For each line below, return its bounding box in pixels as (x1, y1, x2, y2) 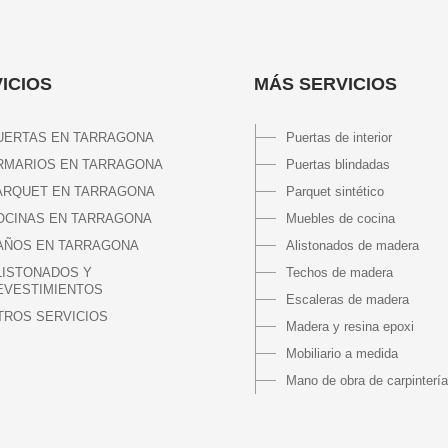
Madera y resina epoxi (286, 319, 414, 335)
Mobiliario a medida (286, 346, 398, 362)
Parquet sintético (286, 184, 384, 200)
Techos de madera (286, 265, 393, 281)
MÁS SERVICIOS (254, 74, 397, 95)
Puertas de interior (286, 130, 392, 146)
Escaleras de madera (286, 292, 409, 308)
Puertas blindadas (286, 157, 390, 173)
